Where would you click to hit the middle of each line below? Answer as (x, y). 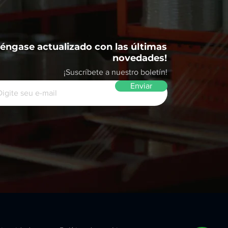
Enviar (141, 86)
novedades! (140, 58)
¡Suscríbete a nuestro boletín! (116, 72)
